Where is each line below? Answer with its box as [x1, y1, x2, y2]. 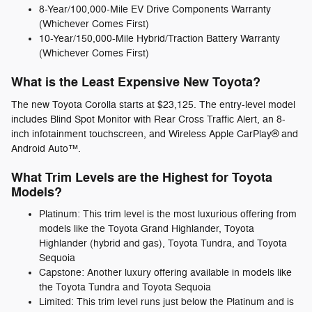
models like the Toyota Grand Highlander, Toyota [39, 223, 254, 235]
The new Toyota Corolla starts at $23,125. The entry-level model [11, 98, 295, 111]
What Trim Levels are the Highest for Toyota [11, 169, 272, 186]
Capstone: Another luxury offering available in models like [39, 267, 292, 279]
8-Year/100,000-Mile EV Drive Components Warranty [39, 3, 271, 16]
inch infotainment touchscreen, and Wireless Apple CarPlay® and [11, 127, 298, 140]
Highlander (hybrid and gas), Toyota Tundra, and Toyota [39, 237, 287, 250]
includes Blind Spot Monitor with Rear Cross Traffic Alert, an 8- [11, 113, 286, 125]
